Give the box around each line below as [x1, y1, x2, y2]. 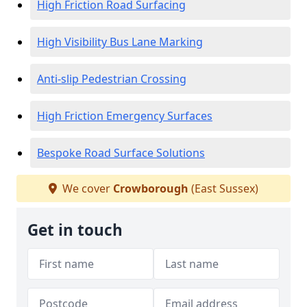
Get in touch [27, 219, 123, 241]
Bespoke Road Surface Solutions [37, 145, 205, 160]
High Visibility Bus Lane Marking [37, 34, 203, 49]
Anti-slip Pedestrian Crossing [37, 71, 186, 86]
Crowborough [113, 181, 188, 196]
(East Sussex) [188, 181, 258, 196]
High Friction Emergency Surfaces [37, 108, 212, 123]
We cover [60, 181, 113, 196]
